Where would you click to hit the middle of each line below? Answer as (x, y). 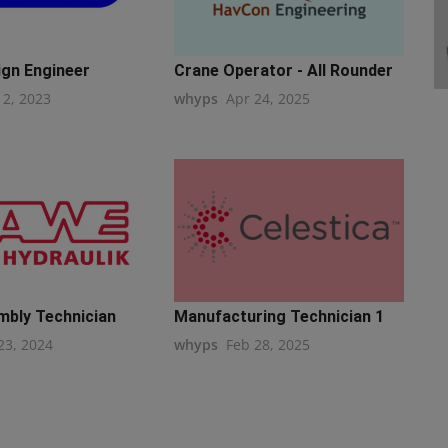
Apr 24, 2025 (267, 98)
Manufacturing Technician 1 (278, 316)
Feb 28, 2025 (267, 344)
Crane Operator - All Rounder (283, 70)
